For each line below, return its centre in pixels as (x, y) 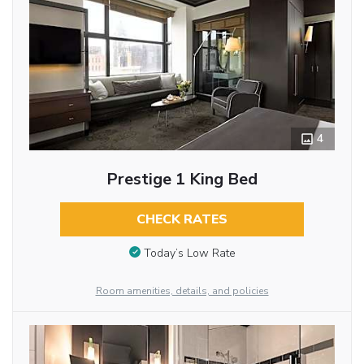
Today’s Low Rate (189, 253)
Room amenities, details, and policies (182, 291)
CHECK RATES (182, 220)
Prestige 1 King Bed (182, 180)
